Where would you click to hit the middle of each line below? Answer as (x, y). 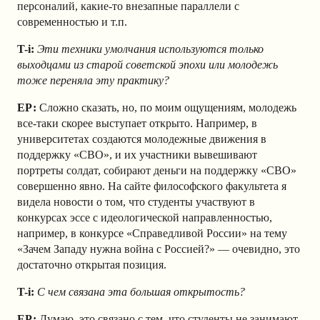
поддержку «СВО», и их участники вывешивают (137, 155)
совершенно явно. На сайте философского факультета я (152, 186)
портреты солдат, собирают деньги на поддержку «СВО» (157, 171)
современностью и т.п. (74, 22)
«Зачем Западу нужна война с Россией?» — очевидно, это (159, 249)
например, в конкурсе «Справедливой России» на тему (152, 234)
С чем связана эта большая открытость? (141, 292)
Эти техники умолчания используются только (149, 49)
